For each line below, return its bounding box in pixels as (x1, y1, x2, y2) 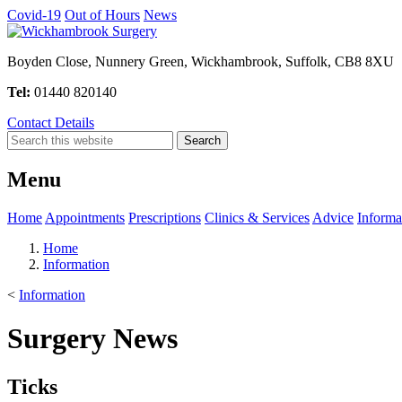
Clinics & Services (205, 209, 310, 225)
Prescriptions (128, 209, 201, 225)
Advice (312, 209, 354, 225)
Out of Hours (65, 7, 140, 22)
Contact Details (7, 115, 94, 130)
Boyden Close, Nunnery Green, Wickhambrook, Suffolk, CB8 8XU (7, 54, 394, 69)
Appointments (45, 209, 125, 225)
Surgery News (7, 322, 178, 355)
